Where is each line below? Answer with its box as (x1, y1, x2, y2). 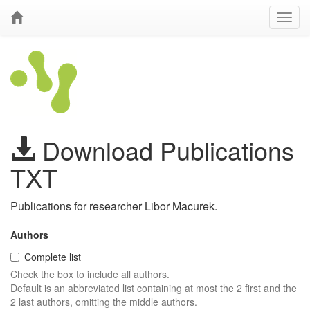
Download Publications (35, 132, 294, 167)
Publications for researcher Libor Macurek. (10, 198, 217, 214)
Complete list (24, 250, 81, 264)
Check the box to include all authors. (10, 267, 170, 281)
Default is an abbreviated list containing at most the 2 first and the (10, 281, 297, 295)
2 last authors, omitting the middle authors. (10, 295, 197, 309)
